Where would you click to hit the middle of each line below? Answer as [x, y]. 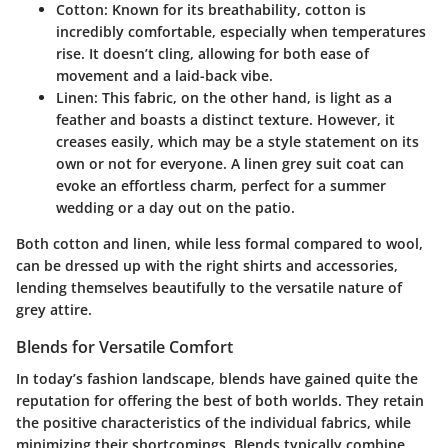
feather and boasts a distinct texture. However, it [225, 120]
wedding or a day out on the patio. [175, 208]
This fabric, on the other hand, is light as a [245, 98]
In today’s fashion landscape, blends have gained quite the [217, 379]
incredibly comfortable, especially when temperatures [241, 32]
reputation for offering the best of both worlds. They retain [220, 401]
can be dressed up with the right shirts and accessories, [207, 266]
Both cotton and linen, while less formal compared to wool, [219, 244]
